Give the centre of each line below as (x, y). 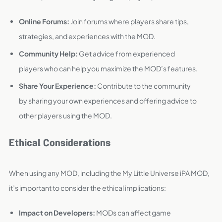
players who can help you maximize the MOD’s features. (108, 68)
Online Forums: (44, 21)
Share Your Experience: (57, 86)
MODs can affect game (133, 213)
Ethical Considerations (60, 144)
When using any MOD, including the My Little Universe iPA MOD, (109, 173)
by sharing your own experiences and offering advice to (108, 101)
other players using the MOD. (65, 115)
